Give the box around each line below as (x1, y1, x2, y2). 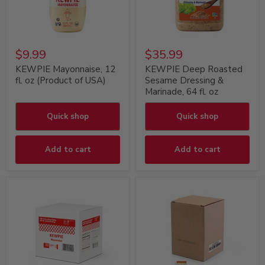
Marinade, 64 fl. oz (145, 86, 218, 98)
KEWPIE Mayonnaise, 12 (15, 63, 115, 75)
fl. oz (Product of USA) (15, 75, 106, 86)
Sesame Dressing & (145, 75, 224, 86)
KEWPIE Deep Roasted (145, 63, 243, 75)
